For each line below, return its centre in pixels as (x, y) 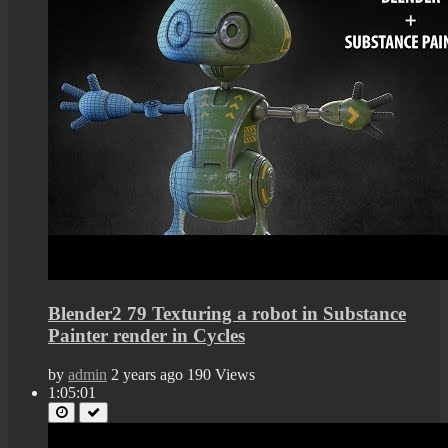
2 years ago (147, 374)
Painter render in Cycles (146, 336)
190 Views (221, 374)
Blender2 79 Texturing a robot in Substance (227, 314)
